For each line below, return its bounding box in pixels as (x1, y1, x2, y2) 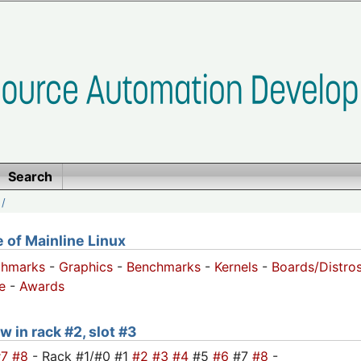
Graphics (59, 259, 113, 276)
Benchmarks (127, 259, 201, 276)
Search (7, 168, 52, 185)
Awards (19, 278, 64, 295)
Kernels (214, 259, 258, 276)
